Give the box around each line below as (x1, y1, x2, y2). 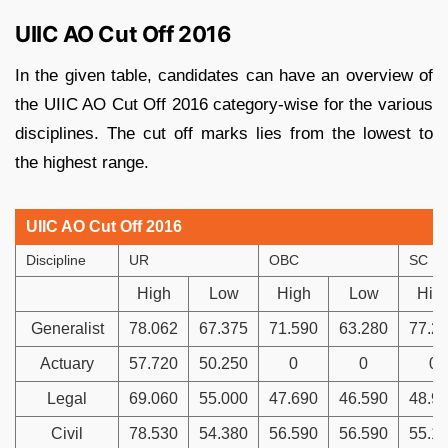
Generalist (30, 319, 104, 337)
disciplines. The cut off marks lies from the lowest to (15, 123, 433, 143)
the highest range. (15, 152, 149, 172)
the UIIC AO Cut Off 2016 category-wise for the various (15, 94, 433, 114)
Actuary (40, 354, 94, 372)
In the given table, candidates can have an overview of (15, 65, 433, 85)
